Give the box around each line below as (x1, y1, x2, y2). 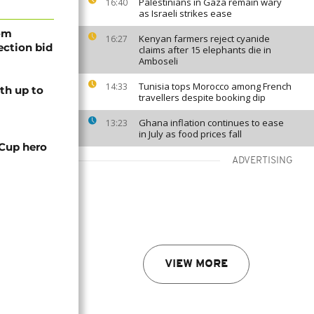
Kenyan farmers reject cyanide (139, 32, 270, 45)
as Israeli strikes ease (139, 7, 232, 20)
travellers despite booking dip (139, 91, 266, 104)
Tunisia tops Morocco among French (139, 80, 292, 93)
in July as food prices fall (139, 128, 242, 140)
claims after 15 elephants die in (139, 43, 271, 56)
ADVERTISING (232, 156, 293, 166)
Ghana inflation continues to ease (139, 116, 284, 129)
